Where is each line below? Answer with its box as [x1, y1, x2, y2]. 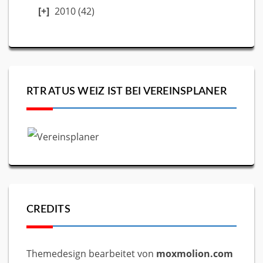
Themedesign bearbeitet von [26, 247, 156, 260]
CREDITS [26, 204, 70, 215]
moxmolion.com [156, 247, 233, 260]
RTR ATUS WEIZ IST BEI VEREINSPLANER [26, 86, 227, 97]
